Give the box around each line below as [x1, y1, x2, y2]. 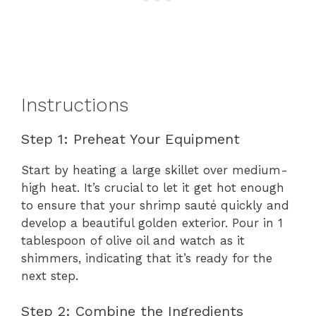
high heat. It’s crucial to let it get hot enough [21, 180, 284, 195]
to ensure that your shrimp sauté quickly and [21, 197, 289, 212]
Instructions [21, 93, 128, 116]
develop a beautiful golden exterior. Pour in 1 [21, 215, 283, 230]
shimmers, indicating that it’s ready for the [21, 250, 272, 265]
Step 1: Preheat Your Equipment [21, 130, 240, 147]
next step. [21, 268, 78, 283]
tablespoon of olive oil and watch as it [21, 233, 245, 248]
